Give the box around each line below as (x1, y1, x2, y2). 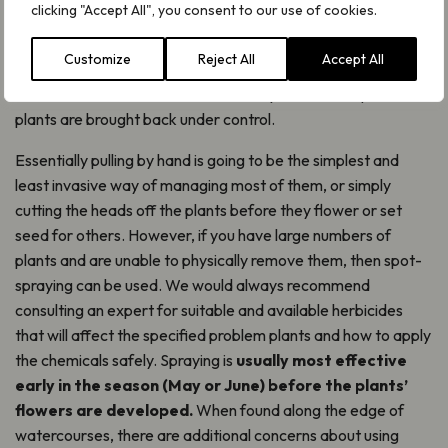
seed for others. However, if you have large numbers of (15, 225, 391, 246)
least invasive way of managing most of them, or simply (15, 175, 391, 196)
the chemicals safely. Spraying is (15, 350, 236, 371)
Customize (64, 50, 132, 68)
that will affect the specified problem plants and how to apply (15, 325, 431, 346)
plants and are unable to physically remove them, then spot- (15, 250, 422, 271)
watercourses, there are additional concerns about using (15, 425, 399, 446)
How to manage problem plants (15, 16, 379, 48)
